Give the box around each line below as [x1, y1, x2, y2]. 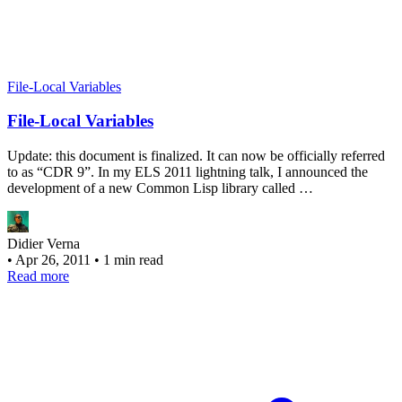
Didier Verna [7, 236, 80, 252]
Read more [7, 268, 69, 284]
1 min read [103, 252, 163, 268]
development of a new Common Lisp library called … [7, 180, 313, 197]
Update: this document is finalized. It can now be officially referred [7, 148, 385, 164]
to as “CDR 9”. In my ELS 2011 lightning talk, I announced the [7, 164, 368, 180]
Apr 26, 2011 [15, 252, 94, 268]
